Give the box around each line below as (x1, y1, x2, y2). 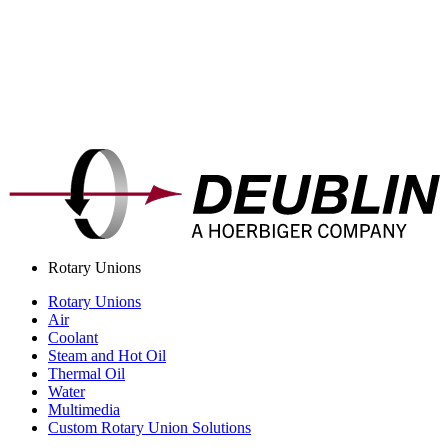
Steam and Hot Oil (48, 347, 166, 365)
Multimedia (48, 401, 120, 419)
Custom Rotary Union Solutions (48, 419, 251, 437)
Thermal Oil (48, 365, 125, 383)
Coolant (48, 329, 98, 347)
